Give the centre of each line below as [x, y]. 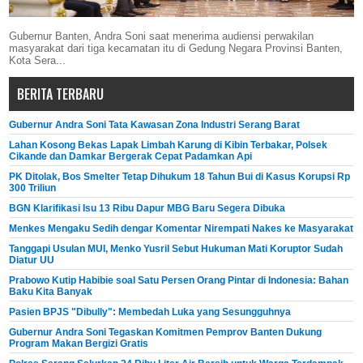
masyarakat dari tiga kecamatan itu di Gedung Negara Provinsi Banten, [176, 49]
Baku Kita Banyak [51, 292]
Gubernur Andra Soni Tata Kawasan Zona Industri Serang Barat [155, 125]
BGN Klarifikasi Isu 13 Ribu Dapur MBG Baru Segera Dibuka [147, 209]
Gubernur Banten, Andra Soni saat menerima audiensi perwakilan [162, 36]
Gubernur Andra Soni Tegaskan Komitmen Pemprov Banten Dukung [166, 333]
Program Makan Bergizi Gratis [79, 344]
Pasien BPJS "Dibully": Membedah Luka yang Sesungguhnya [150, 312]
